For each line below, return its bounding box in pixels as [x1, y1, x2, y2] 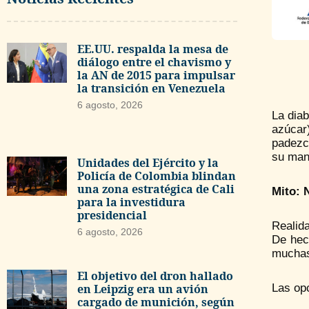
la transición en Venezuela [77, 81, 226, 96]
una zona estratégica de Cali [77, 181, 235, 197]
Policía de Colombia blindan [77, 168, 236, 183]
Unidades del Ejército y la [77, 154, 219, 170]
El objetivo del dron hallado [77, 268, 233, 284]
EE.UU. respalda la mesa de [77, 41, 228, 57]
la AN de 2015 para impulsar [77, 68, 235, 83]
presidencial [77, 207, 147, 223]
